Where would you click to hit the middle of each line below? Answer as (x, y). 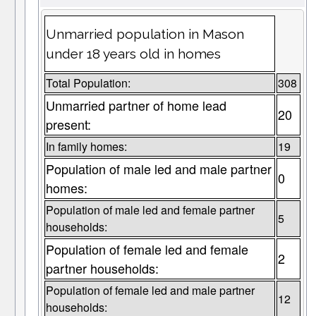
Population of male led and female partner (150, 210)
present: (68, 124)
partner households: (102, 268)
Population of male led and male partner (158, 169)
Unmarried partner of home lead (136, 105)
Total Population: (88, 83)
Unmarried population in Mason (145, 34)
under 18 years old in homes (133, 54)
